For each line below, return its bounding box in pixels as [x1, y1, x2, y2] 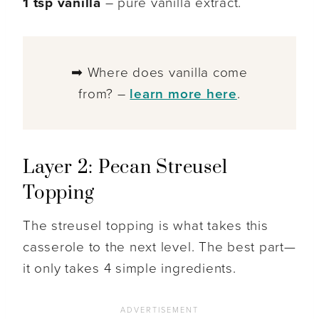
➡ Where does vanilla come [71, 65, 248, 81]
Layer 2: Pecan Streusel [23, 156, 228, 180]
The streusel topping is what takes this [23, 218, 268, 234]
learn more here [130, 86, 237, 103]
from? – [78, 86, 130, 103]
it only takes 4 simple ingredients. [23, 261, 236, 277]
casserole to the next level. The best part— [23, 239, 296, 256]
